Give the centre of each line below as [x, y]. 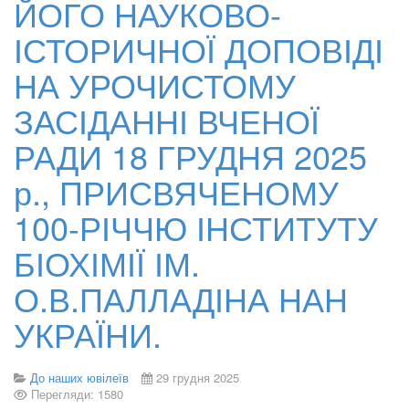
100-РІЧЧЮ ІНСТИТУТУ [196, 227]
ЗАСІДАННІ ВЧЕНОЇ [167, 120]
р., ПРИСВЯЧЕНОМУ [176, 191]
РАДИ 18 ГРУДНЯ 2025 [190, 156]
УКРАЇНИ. [88, 334]
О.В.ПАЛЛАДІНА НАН [181, 298]
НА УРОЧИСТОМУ [155, 84]
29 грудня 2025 [198, 378]
